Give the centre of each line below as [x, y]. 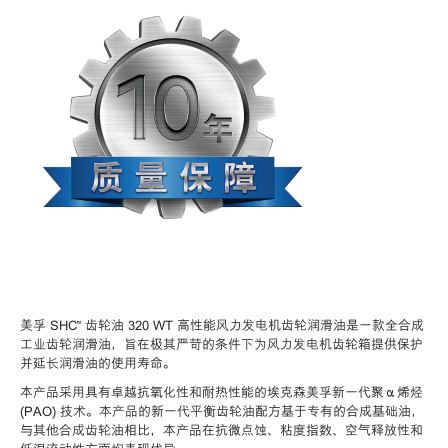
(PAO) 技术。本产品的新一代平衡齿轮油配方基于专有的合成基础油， [222, 411]
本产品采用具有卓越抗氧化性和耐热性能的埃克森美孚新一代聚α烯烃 [221, 392]
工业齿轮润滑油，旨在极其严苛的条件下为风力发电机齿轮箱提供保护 [221, 344]
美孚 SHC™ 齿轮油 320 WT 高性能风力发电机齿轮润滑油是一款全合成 [222, 325]
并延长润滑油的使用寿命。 [98, 363]
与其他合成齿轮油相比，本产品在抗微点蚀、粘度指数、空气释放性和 [221, 430]
